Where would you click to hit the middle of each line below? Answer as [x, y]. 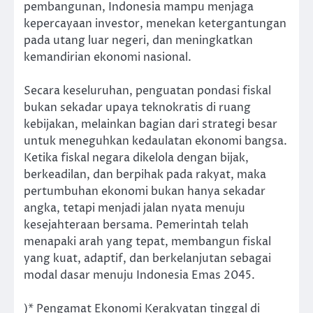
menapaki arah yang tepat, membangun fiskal [147, 242]
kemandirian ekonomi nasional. [108, 58]
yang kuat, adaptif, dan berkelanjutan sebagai [147, 259]
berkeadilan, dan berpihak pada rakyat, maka [145, 175]
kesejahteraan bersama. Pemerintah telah [136, 225]
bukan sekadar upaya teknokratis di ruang [137, 108]
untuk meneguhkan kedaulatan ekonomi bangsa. [155, 141]
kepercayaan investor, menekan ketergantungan [155, 24]
